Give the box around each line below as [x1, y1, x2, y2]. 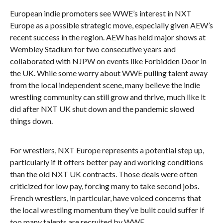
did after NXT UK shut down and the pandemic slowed [9, 104, 194, 113]
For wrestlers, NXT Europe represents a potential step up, [9, 145, 204, 155]
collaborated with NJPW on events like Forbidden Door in [9, 56, 207, 66]
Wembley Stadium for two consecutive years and [9, 44, 176, 54]
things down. [9, 116, 53, 125]
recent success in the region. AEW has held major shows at [9, 32, 206, 42]
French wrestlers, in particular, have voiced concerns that [9, 193, 201, 203]
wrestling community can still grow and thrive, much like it [9, 92, 206, 102]
